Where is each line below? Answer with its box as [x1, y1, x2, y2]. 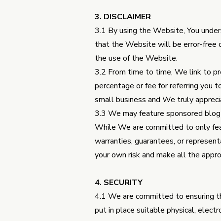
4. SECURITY [95, 177, 143, 188]
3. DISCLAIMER [95, 11, 151, 22]
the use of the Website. [95, 53, 178, 64]
